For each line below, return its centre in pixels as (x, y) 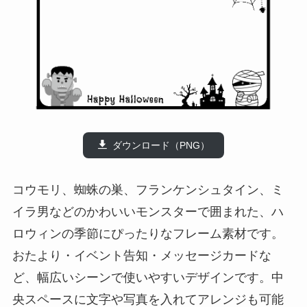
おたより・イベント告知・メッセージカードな (142, 255)
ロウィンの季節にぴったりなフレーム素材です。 (148, 233)
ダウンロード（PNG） (161, 145)
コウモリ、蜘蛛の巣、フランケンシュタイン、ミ (148, 189)
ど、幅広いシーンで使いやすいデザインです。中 (148, 277)
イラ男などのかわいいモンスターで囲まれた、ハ (148, 211)
